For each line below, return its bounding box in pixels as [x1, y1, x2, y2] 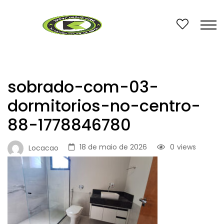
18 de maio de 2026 [79, 142, 147, 152]
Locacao [28, 142, 58, 153]
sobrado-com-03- [7, 75, 158, 98]
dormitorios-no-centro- [7, 94, 200, 117]
